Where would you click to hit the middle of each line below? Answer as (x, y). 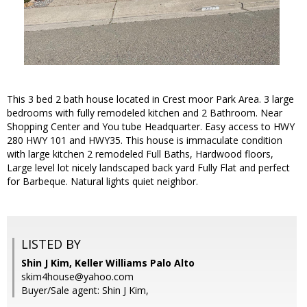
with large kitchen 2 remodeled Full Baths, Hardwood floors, (140, 154)
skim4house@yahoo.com (77, 277)
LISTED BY (51, 244)
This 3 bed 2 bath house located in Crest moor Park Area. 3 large (150, 99)
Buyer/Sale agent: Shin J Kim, (85, 291)
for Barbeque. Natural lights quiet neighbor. (102, 182)
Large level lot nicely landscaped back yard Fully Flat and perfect (148, 168)
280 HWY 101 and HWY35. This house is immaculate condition (145, 140)
